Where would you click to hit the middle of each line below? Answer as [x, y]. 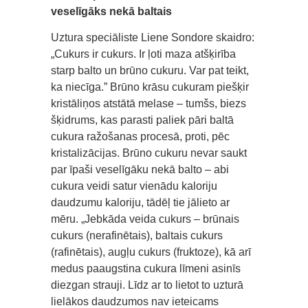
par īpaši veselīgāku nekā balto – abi [140, 169]
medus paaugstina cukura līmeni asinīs [146, 268]
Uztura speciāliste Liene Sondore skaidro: [153, 37]
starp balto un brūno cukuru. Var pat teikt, [150, 70]
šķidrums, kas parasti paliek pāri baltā [142, 120]
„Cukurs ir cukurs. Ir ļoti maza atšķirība [143, 54]
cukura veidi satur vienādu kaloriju [134, 186]
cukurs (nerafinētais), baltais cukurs [137, 235]
